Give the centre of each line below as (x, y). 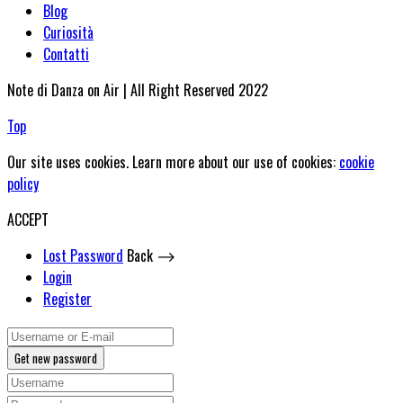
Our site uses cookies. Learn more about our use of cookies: (173, 162)
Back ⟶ (151, 256)
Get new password (56, 358)
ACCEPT (28, 220)
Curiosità (68, 33)
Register (67, 299)
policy (23, 184)
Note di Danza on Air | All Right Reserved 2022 (138, 90)
